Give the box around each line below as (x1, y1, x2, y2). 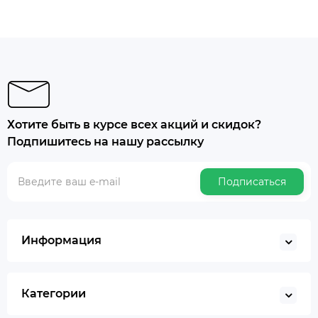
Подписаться (218, 175, 286, 188)
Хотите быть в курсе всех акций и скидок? (7, 117, 261, 131)
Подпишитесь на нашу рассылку (7, 134, 204, 148)
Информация (21, 233, 102, 247)
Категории (21, 286, 86, 300)
